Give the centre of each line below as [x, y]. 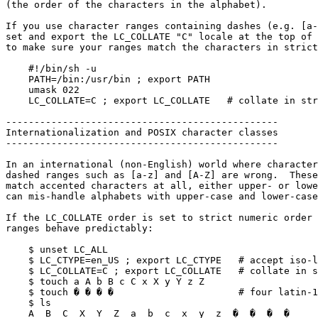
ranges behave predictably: [79, 228]
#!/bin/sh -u [17, 68]
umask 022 [17, 90]
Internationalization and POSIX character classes [142, 132]
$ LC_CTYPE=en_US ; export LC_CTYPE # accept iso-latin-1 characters [17, 260]
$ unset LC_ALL [17, 250]
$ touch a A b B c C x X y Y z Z [17, 281]
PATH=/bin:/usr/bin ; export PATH [17, 79]
